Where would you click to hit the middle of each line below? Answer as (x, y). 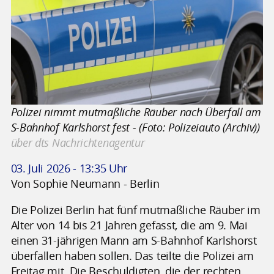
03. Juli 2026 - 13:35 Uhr (69, 168)
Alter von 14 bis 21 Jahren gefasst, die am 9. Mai (129, 225)
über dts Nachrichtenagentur (78, 142)
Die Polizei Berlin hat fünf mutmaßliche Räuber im (135, 209)
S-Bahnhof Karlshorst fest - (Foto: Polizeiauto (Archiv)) (135, 127)
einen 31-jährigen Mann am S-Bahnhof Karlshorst (134, 240)
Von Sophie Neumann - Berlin (85, 184)
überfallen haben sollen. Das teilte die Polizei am (132, 255)
